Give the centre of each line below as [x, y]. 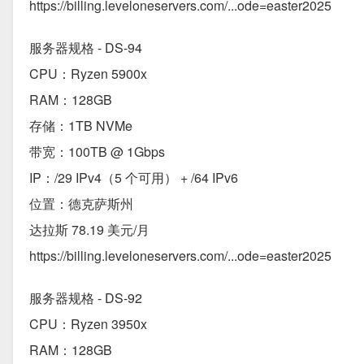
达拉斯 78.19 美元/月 [89, 230]
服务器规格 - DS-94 [86, 48]
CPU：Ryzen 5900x [88, 74]
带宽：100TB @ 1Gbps [97, 152]
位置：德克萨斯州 [81, 204]
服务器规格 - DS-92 [86, 298]
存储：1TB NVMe [81, 126]
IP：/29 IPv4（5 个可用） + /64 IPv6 [134, 178]
